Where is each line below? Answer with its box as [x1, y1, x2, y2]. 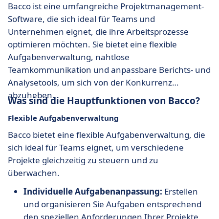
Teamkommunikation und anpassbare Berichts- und [8, 64, 211, 75]
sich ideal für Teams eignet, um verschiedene [8, 142, 184, 153]
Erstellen [162, 186, 198, 197]
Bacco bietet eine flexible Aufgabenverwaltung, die [8, 129, 205, 140]
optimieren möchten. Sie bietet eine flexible [8, 39, 177, 50]
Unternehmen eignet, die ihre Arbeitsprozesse [8, 26, 189, 37]
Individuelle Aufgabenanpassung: [23, 186, 162, 197]
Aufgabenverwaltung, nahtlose [8, 51, 130, 63]
